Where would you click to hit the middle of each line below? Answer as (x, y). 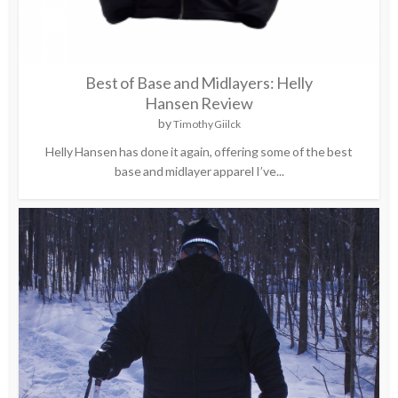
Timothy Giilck (207, 123)
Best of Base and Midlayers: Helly (199, 82)
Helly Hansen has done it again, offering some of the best (199, 151)
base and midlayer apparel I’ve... (199, 171)
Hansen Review (199, 103)
